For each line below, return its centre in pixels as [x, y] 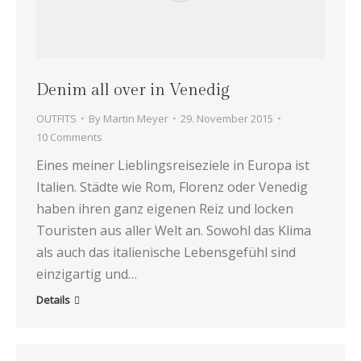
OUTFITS [56, 118]
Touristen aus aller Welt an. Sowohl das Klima [174, 230]
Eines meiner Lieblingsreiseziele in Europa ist [173, 165]
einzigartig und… [87, 274]
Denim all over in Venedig [133, 90]
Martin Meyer [136, 118]
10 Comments [69, 137]
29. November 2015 [227, 118]
